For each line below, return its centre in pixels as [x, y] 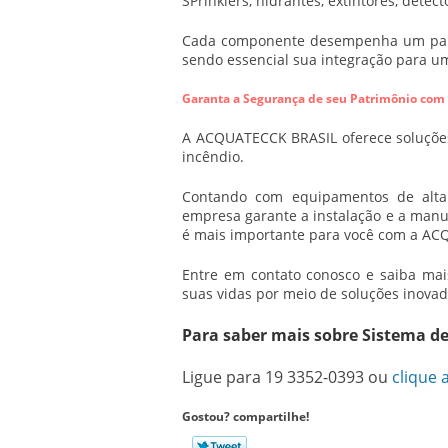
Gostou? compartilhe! [245, 416]
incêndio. [213, 156]
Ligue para [223, 377]
